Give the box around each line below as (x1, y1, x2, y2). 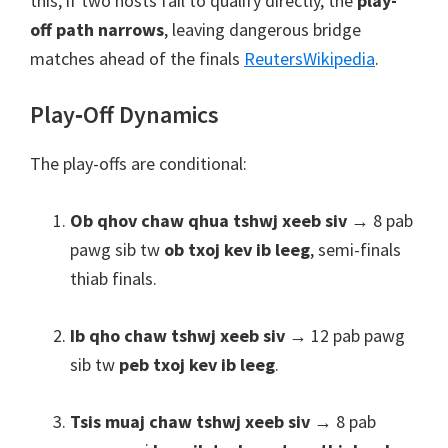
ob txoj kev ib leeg (164, 238, 310, 261)
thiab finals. (70, 267, 157, 290)
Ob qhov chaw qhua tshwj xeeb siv (70, 209, 347, 232)
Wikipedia (303, 47, 375, 70)
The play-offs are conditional (30, 152, 243, 175)
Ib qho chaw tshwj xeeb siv (70, 324, 285, 347)
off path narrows (30, 18, 164, 41)
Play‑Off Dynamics (30, 99, 219, 130)
